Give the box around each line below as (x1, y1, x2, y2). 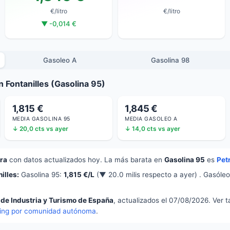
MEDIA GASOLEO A (125, 116, 178, 123)
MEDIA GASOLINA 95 (12, 116, 70, 123)
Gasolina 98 (151, 55, 190, 64)
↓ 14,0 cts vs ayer (125, 125, 181, 133)
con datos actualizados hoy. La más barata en (7, 156, 164, 164)
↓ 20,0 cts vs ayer (12, 125, 68, 133)
